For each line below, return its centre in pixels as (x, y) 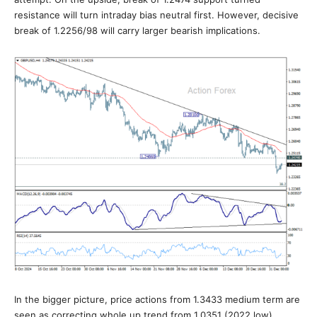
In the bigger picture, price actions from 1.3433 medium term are (157, 299)
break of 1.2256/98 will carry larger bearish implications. (137, 30)
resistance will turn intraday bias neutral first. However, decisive (156, 15)
